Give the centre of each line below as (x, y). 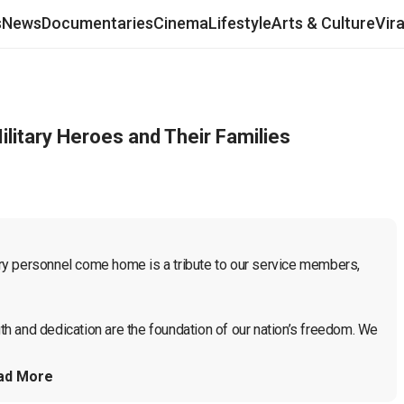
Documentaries (97, 23)
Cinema (181, 23)
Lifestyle (240, 23)
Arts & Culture (323, 23)
